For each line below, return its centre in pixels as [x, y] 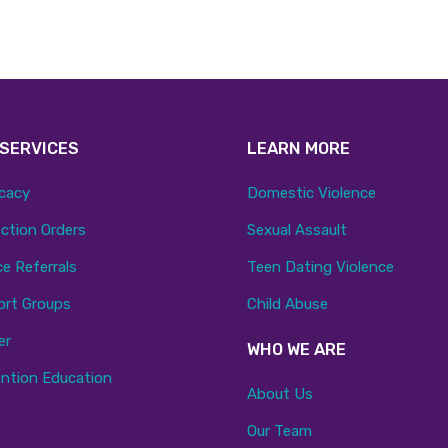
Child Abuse [287, 304]
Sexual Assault [296, 230]
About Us [279, 394]
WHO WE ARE [296, 349]
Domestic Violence [311, 193]
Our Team [279, 431]
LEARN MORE [298, 148]
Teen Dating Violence [320, 267]
